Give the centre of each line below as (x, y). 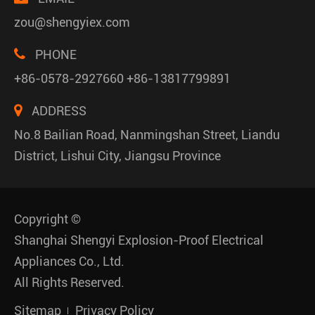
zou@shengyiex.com (72, 22)
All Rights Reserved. (69, 283)
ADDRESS (58, 111)
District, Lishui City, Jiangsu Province (117, 156)
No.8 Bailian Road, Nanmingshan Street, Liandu (147, 135)
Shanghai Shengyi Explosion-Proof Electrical (139, 240)
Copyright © (47, 219)
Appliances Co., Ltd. (69, 262)
